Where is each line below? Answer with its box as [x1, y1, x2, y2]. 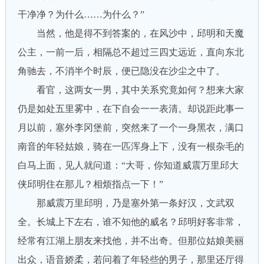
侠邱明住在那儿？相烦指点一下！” [17, 179, 163, 189]
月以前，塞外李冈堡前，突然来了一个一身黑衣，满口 [17, 123, 244, 133]
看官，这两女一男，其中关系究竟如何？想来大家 [17, 85, 244, 95]
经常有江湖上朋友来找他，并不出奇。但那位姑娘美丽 [17, 236, 244, 246]
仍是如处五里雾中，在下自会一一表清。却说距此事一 [17, 104, 244, 114]
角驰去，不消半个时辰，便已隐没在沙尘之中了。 [17, 66, 225, 76]
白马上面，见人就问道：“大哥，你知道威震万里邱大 [17, 160, 239, 170]
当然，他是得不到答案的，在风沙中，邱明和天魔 [17, 28, 244, 38]
